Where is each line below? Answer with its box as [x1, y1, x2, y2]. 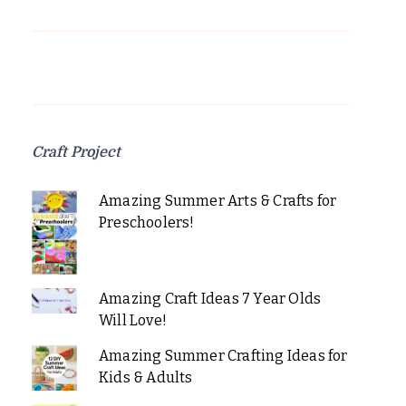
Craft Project [32, 144, 121, 161]
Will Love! [98, 312, 167, 330]
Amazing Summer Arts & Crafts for [98, 192, 337, 210]
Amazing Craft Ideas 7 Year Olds [98, 290, 322, 308]
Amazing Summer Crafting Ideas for [98, 347, 348, 365]
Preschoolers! [98, 214, 195, 232]
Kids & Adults [98, 369, 193, 387]
